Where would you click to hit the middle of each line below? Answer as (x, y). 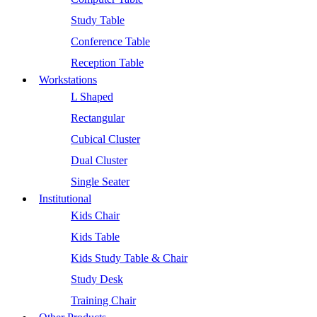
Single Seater (100, 181)
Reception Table (107, 63)
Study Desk (97, 279)
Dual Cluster (99, 160)
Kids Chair (95, 215)
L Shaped (92, 97)
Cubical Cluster (105, 139)
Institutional (65, 198)
